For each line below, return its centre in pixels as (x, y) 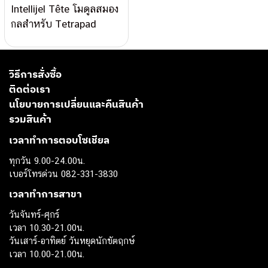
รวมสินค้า (30, 119)
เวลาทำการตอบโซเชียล (59, 140)
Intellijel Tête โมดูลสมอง (65, 9)
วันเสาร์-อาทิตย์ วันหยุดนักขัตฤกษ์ (72, 240)
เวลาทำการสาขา (45, 194)
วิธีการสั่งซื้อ (35, 74)
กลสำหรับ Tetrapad (54, 24)
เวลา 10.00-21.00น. (47, 254)
